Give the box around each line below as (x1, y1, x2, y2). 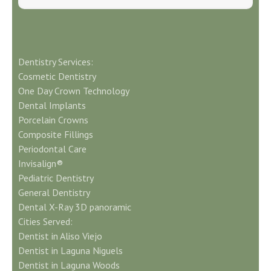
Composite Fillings (18, 128, 93, 140)
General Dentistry (18, 186, 90, 198)
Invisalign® (18, 157, 63, 169)
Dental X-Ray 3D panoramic (18, 200, 131, 213)
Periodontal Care (18, 142, 87, 155)
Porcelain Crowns (18, 113, 88, 126)
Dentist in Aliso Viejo (18, 229, 102, 242)
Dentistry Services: (18, 55, 93, 68)
